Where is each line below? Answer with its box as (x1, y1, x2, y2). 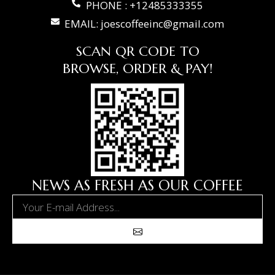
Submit (132, 217, 163, 228)
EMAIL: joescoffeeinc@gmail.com (64, 16, 225, 31)
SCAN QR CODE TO (76, 42, 199, 60)
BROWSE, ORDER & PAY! (63, 60, 212, 77)
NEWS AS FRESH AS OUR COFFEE (32, 177, 243, 194)
